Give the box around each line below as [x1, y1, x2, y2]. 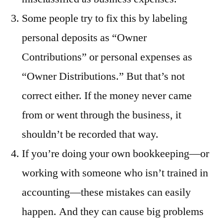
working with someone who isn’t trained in [22, 166, 208, 180]
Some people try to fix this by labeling [22, 11, 187, 26]
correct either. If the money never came [22, 89, 192, 103]
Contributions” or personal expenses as [22, 50, 192, 64]
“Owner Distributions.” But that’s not [22, 69, 185, 84]
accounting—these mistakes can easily [22, 185, 191, 200]
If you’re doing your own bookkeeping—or [22, 147, 209, 161]
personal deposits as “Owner [22, 31, 147, 45]
